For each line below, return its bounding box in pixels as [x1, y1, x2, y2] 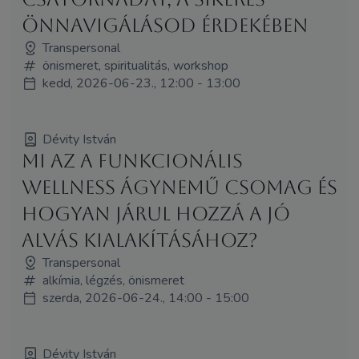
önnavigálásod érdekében [21, 14, 309, 37]
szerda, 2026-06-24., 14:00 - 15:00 [42, 288, 249, 307]
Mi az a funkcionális [21, 149, 243, 172]
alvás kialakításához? [21, 228, 258, 252]
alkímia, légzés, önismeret [42, 271, 184, 289]
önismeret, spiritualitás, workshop [42, 56, 228, 75]
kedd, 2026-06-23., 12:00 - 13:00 [42, 74, 240, 92]
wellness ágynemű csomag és [21, 175, 337, 199]
